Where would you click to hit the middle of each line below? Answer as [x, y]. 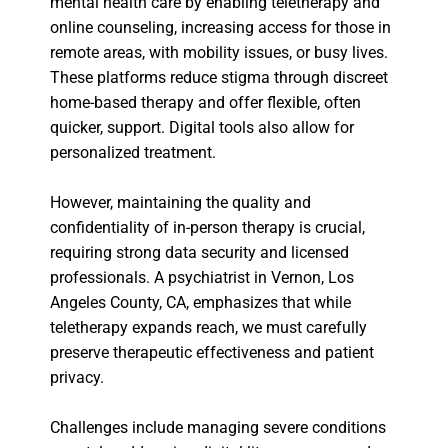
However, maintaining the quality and [180, 203]
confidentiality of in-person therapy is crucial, [207, 228]
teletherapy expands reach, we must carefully [208, 328]
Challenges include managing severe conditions [218, 428]
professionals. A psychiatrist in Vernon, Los [202, 278]
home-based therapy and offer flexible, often [205, 103]
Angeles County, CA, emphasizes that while [200, 303]
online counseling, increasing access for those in [220, 28]
